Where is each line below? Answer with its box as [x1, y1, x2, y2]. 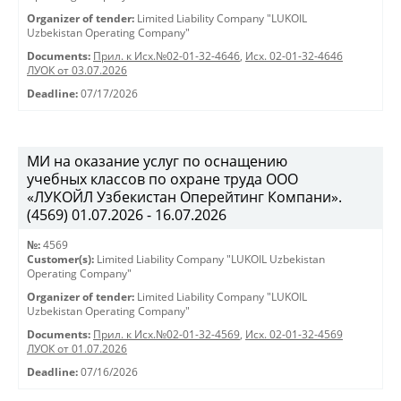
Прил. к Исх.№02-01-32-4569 [93, 328, 240, 341]
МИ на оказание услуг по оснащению [27, 151, 287, 171]
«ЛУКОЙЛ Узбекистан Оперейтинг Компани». [27, 187, 342, 207]
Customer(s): [27, 252, 94, 266]
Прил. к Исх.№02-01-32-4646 [93, 49, 240, 63]
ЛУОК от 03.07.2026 [27, 64, 127, 77]
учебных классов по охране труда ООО [27, 169, 298, 189]
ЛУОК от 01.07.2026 [27, 342, 127, 355]
